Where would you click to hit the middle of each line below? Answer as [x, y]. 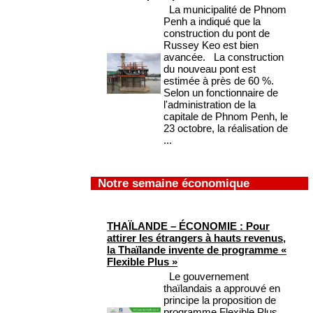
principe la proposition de [220, 300]
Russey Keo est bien [211, 45]
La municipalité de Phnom [225, 10]
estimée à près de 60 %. [219, 81]
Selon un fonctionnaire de [221, 93]
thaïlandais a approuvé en [222, 289]
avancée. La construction [224, 57]
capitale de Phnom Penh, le [226, 117]
